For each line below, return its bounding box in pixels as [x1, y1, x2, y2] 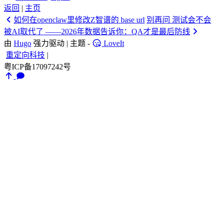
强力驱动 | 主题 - [31, 39, 92, 48]
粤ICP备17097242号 [4, 63, 71, 71]
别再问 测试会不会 [147, 16, 211, 24]
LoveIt [102, 39, 124, 48]
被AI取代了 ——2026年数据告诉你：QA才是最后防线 [4, 27, 190, 36]
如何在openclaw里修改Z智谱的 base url [14, 16, 145, 24]
